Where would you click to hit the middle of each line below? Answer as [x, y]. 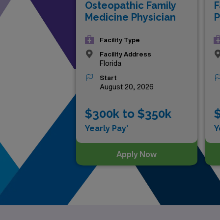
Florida [110, 63]
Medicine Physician [130, 17]
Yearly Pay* [107, 128]
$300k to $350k [128, 114]
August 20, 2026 [127, 87]
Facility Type [120, 40]
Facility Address [125, 54]
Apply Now [137, 154]
